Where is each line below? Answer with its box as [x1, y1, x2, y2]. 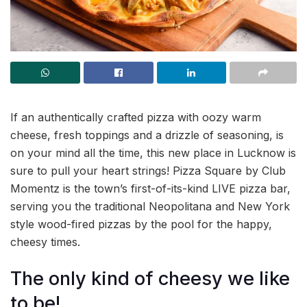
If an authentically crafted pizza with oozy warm [10, 110, 261, 124]
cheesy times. [10, 235, 80, 249]
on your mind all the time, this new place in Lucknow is [10, 146, 296, 160]
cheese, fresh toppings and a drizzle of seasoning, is [10, 128, 284, 142]
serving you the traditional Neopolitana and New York [10, 199, 290, 213]
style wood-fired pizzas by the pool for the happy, [10, 217, 272, 231]
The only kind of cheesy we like [10, 267, 290, 290]
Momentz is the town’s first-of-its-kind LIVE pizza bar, [10, 182, 291, 195]
